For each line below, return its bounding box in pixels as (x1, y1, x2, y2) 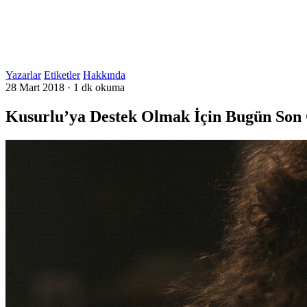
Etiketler (44, 69, 80, 81)
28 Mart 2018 (5, 82, 64, 93)
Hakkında (83, 69, 125, 81)
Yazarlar (5, 69, 41, 81)
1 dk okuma (73, 82, 125, 93)
